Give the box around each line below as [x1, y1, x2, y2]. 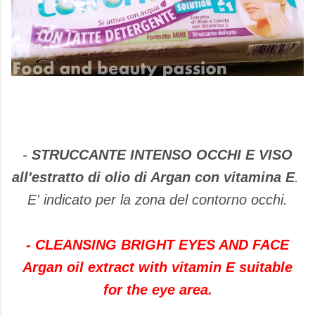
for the [103, 282, 148, 298]
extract [88, 259, 134, 276]
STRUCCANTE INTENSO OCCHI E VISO [32, 147, 292, 163]
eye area [151, 282, 208, 298]
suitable [239, 259, 292, 276]
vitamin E [172, 259, 235, 276]
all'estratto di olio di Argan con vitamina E [12, 169, 295, 186]
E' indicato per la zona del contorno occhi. [27, 192, 288, 208]
